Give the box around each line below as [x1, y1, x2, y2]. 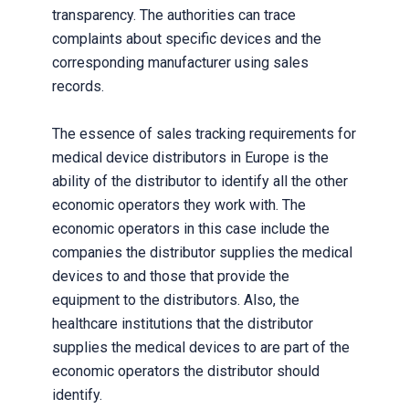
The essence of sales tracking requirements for [51, 125, 356, 142]
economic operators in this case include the [51, 220, 330, 237]
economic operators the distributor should [51, 362, 320, 380]
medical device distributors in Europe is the [51, 149, 329, 166]
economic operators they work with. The [51, 196, 306, 214]
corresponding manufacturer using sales [51, 54, 309, 71]
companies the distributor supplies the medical [51, 244, 352, 261]
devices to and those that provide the [51, 267, 289, 285]
